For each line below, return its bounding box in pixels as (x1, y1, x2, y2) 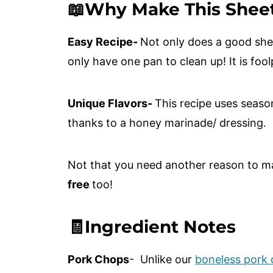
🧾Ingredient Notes (68, 216, 236, 238)
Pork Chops (68, 253, 129, 266)
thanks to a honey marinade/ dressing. (68, 116, 269, 130)
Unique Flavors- (68, 97, 155, 110)
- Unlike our (129, 253, 195, 266)
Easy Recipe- (68, 35, 140, 49)
